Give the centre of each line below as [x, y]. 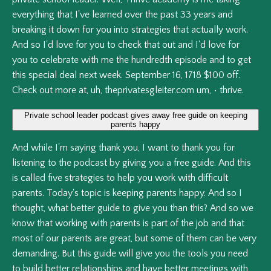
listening [29, 163]
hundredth [152, 60]
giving [134, 163]
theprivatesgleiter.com [149, 90]
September [148, 75]
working [71, 224]
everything [33, 15]
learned [107, 15]
